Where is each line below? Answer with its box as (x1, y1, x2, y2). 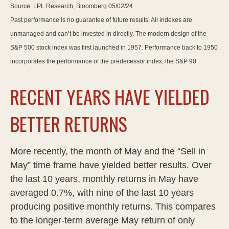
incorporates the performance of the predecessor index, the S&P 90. (10, 57, 198, 65)
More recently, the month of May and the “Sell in (10, 146, 205, 156)
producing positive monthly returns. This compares (10, 201, 216, 212)
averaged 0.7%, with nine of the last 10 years (10, 187, 194, 198)
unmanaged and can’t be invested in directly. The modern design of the (10, 30, 207, 37)
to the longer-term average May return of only (10, 215, 195, 225)
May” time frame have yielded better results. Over (10, 159, 212, 170)
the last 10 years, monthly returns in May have (10, 173, 198, 184)
